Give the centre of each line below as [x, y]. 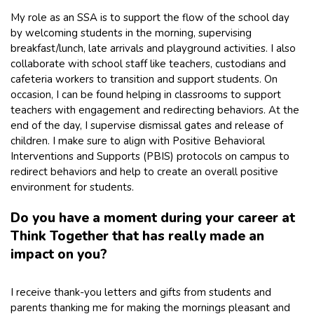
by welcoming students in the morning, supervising [131, 33]
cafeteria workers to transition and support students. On [144, 79]
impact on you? [59, 254]
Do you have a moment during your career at [153, 218]
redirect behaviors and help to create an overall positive [144, 171]
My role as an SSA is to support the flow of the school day [150, 17]
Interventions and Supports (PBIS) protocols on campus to [150, 156]
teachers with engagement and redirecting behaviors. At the [155, 110]
